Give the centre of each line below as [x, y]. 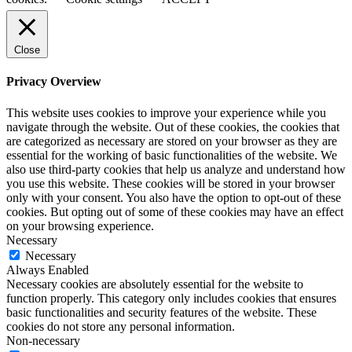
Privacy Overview [54, 82]
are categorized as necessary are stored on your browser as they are [172, 141]
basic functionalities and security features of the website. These [161, 312]
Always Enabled [48, 269]
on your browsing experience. [80, 225]
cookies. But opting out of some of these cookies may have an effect [175, 211]
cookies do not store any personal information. [121, 326]
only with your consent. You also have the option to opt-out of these [174, 197]
